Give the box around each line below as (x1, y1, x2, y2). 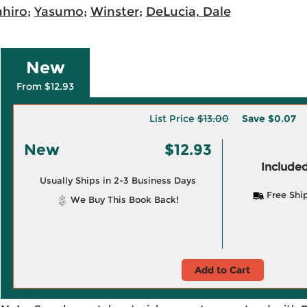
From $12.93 (16, 80, 74, 93)
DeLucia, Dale (145, 4, 231, 19)
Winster (90, 4, 139, 19)
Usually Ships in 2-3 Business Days (39, 175, 196, 186)
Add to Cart (195, 264, 250, 276)
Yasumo (34, 4, 84, 19)
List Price (149, 112, 197, 125)
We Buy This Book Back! (67, 194, 179, 205)
